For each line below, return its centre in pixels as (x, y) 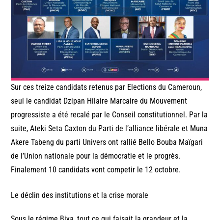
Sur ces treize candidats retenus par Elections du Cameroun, (107, 87)
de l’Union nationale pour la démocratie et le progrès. (96, 156)
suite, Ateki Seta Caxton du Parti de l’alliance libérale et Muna (110, 128)
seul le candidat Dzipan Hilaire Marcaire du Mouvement (99, 101)
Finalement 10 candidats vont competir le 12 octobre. (96, 169)
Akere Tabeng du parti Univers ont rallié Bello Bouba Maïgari (107, 142)
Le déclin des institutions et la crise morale (80, 195)
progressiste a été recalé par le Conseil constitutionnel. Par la (110, 114)
